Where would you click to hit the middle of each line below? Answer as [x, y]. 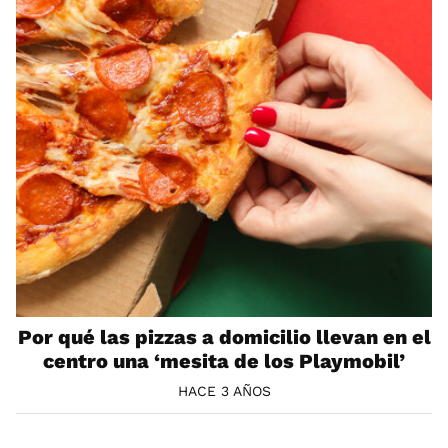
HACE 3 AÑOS [224, 390]
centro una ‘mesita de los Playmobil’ [224, 360]
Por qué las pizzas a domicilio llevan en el [224, 336]
